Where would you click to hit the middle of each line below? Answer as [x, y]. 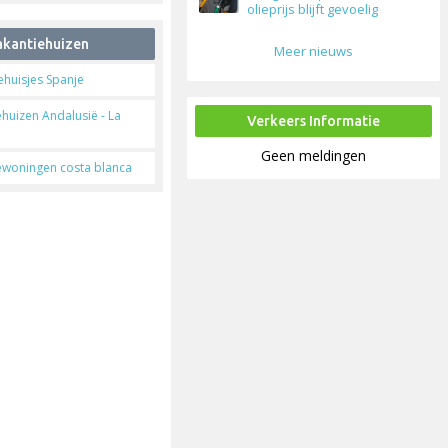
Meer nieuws [314, 51]
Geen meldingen [314, 156]
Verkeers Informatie [314, 121]
